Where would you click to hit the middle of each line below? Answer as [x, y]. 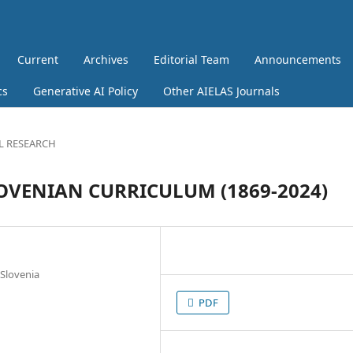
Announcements [298, 59]
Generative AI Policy [85, 91]
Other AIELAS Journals [221, 91]
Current [38, 59]
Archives [106, 59]
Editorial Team [191, 59]
